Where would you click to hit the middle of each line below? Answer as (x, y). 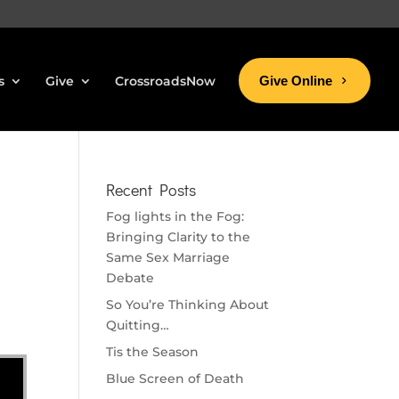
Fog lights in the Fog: (175, 216)
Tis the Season (153, 352)
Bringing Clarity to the (179, 237)
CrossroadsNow (165, 81)
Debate (130, 278)
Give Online (296, 81)
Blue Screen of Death (175, 379)
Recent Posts (151, 190)
